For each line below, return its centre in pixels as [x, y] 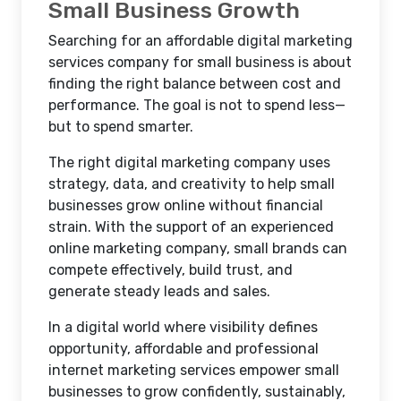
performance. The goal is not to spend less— [197, 105]
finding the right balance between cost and [195, 84]
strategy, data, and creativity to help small [192, 184]
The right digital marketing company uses [189, 162]
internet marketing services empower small [194, 370]
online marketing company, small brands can [198, 248]
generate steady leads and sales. [159, 291]
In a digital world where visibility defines [183, 327]
